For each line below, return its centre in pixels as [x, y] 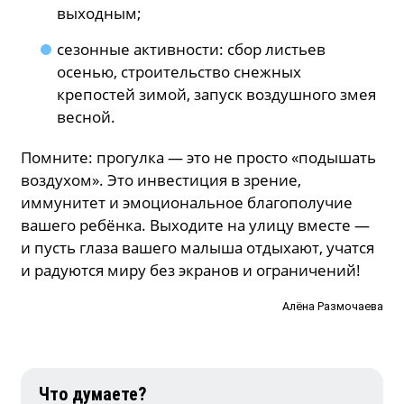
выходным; [100, 14]
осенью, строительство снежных [179, 72]
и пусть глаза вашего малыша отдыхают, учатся [198, 248]
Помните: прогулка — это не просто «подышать [199, 158]
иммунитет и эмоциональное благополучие [187, 203]
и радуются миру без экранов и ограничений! [191, 271]
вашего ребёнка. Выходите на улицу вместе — [196, 225]
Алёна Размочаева [332, 306]
